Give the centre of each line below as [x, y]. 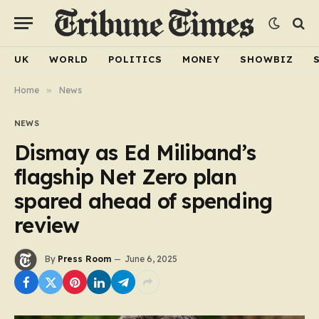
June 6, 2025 [151, 259]
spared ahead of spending [143, 201]
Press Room [84, 259]
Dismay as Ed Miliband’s [135, 152]
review [47, 225]
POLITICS [135, 59]
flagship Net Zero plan [126, 177]
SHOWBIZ [267, 59]
